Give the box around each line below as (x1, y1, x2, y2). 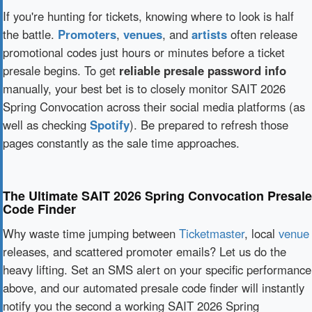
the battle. (3, 26, 58, 42)
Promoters (58, 26, 116, 42)
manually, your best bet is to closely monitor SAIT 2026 (3, 80, 286, 97)
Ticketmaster (179, 225, 244, 242)
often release (227, 26, 297, 42)
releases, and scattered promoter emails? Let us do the (3, 243, 286, 260)
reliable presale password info (119, 62, 286, 79)
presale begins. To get (3, 62, 119, 79)
